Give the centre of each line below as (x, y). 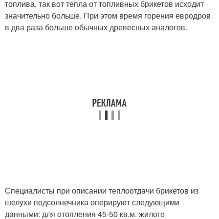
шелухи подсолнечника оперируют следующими (92, 202)
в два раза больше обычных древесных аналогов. (96, 27)
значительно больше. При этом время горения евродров (108, 16)
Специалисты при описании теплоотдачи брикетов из (102, 191)
